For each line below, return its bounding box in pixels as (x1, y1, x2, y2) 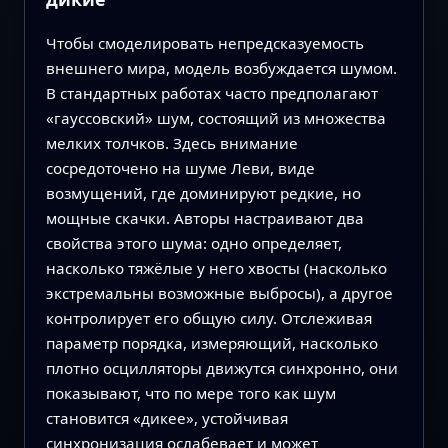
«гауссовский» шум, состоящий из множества (45, 108, 386, 129)
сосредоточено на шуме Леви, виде (45, 158, 315, 179)
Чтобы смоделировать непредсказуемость (45, 33, 364, 54)
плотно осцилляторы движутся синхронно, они (45, 358, 398, 379)
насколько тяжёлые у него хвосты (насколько (45, 258, 387, 279)
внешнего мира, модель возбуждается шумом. (45, 58, 397, 79)
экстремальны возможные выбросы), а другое (45, 283, 393, 304)
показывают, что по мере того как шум (45, 383, 336, 404)
